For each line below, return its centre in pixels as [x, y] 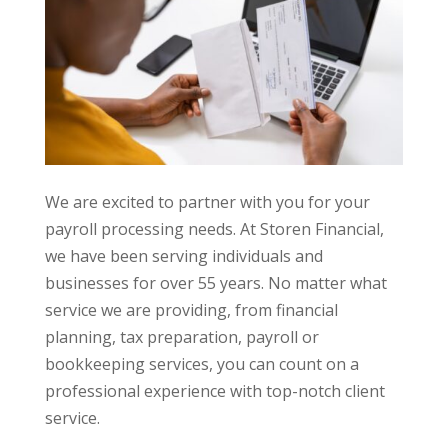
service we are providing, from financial [191, 310]
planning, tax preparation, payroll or [181, 337]
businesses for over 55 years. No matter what [215, 283]
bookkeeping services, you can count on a [201, 364]
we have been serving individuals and [183, 256]
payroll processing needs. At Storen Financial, [214, 229]
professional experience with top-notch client [214, 391]
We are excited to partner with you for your [207, 202]
